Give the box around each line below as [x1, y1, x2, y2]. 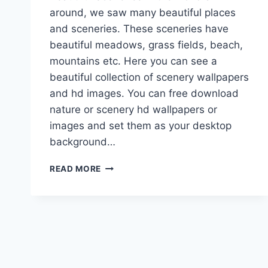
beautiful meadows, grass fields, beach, [50, 39, 243, 51]
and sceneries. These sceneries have [50, 23, 229, 35]
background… [50, 136, 115, 148]
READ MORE [50, 164, 102, 173]
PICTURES [100, 199, 145, 208]
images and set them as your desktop [50, 120, 232, 132]
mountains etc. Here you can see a [50, 55, 217, 67]
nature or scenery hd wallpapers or [50, 103, 217, 115]
